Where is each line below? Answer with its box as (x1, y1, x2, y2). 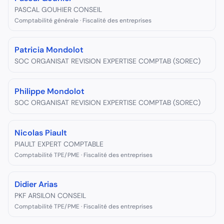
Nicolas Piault (14, 127, 67, 138)
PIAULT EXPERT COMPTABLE (14, 139, 103, 148)
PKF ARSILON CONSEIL (14, 191, 86, 200)
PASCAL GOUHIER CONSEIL (14, 5, 102, 14)
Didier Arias (14, 179, 57, 189)
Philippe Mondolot (14, 86, 84, 96)
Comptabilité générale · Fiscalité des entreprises (14, 16, 151, 24)
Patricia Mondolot (14, 44, 83, 55)
